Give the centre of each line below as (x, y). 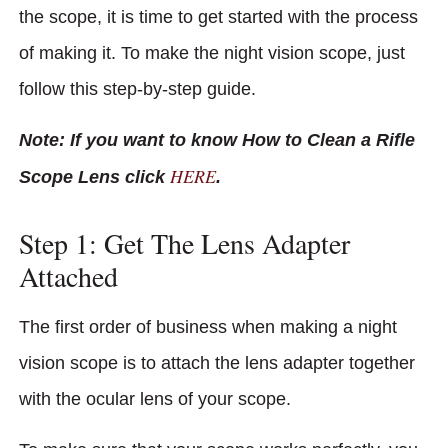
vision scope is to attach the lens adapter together (217, 363)
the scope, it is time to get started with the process (218, 17)
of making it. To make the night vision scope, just (212, 53)
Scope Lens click (94, 176)
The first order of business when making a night (208, 327)
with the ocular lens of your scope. (157, 399)
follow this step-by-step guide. (137, 89)
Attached (68, 276)
